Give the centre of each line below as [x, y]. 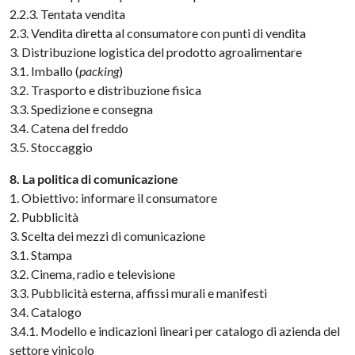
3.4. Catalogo [46, 312]
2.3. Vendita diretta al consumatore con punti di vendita [158, 33]
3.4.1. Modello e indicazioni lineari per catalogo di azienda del [175, 331]
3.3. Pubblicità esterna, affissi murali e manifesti [139, 293]
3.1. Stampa [41, 255]
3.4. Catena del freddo [69, 128]
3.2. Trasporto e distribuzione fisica [106, 90]
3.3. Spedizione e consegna [82, 109]
